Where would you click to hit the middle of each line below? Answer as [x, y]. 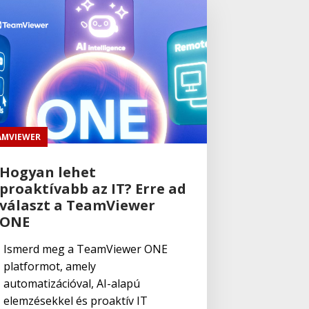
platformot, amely [49, 266]
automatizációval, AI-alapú [71, 283]
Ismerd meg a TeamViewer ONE [85, 249]
